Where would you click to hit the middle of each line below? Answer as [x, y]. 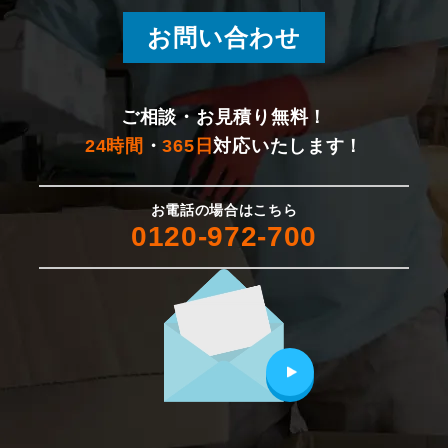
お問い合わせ [224, 38]
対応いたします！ [288, 146]
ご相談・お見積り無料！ [224, 117]
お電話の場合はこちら [224, 210]
